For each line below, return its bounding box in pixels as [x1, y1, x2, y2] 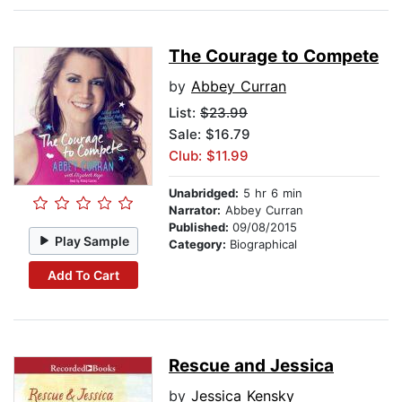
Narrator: [169, 203, 221, 218]
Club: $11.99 [169, 147, 249, 165]
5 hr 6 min [239, 186, 302, 201]
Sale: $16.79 [169, 126, 250, 144]
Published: [169, 220, 232, 235]
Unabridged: [169, 186, 239, 201]
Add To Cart [47, 267, 119, 283]
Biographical [230, 237, 297, 252]
